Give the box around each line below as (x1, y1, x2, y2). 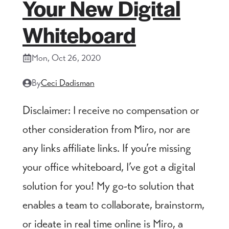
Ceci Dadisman (40, 77, 95, 88)
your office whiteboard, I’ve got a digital (22, 159, 195, 174)
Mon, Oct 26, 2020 (31, 52, 101, 63)
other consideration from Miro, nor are (22, 122, 190, 136)
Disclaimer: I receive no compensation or (22, 103, 199, 117)
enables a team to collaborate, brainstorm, (22, 197, 204, 212)
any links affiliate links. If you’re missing (22, 141, 191, 155)
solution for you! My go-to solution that (22, 178, 194, 193)
